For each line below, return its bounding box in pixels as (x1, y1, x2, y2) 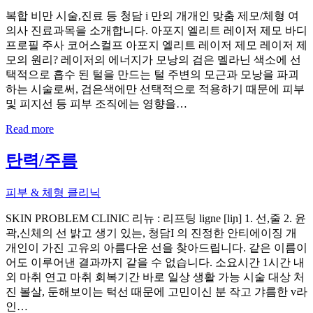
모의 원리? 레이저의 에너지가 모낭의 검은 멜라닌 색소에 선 (6, 54, 301, 66)
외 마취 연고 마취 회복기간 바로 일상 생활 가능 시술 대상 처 (6, 271, 305, 284)
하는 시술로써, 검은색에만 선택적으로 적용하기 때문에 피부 (6, 83, 305, 96)
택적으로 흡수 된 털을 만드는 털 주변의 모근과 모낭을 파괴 (6, 68, 299, 81)
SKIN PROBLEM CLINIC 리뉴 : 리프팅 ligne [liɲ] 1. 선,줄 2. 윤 (6, 212, 306, 225)
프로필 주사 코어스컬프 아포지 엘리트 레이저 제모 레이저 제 (6, 39, 307, 52)
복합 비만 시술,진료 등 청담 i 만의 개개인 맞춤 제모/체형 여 (6, 10, 299, 22)
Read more (6, 123, 54, 136)
